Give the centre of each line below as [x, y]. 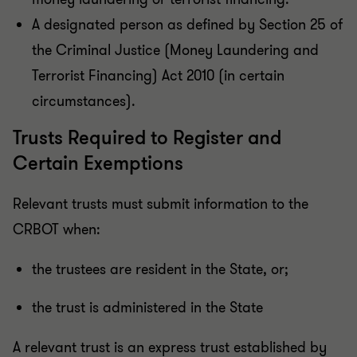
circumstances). [84, 102]
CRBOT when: [57, 230]
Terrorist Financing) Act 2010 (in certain [158, 76]
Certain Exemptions [98, 164]
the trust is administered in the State [147, 308]
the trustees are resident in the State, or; [160, 270]
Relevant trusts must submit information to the [161, 204]
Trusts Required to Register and [147, 139]
